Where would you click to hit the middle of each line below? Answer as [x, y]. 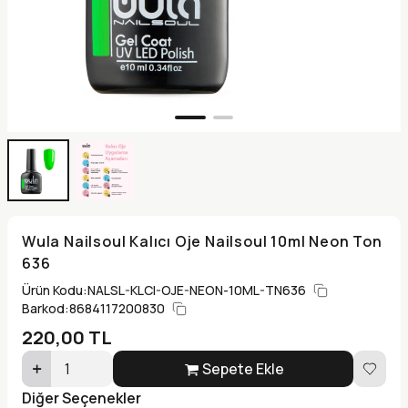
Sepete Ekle [244, 368]
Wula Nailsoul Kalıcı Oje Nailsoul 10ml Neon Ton [202, 241]
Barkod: [46, 308]
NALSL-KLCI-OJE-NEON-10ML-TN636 [197, 290]
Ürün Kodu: [55, 290]
